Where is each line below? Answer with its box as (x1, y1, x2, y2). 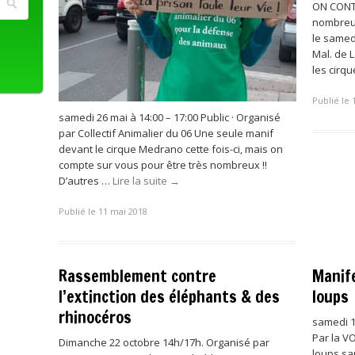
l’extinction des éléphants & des (59, 284, 280, 308)
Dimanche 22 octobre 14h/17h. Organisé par (59, 334, 269, 349)
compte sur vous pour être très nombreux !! (59, 158, 267, 172)
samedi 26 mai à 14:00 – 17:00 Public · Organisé (59, 110, 281, 124)
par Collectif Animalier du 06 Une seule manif (59, 126, 273, 140)
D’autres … (59, 174, 113, 188)
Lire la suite (113, 174, 170, 188)
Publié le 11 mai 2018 (59, 204, 147, 217)
